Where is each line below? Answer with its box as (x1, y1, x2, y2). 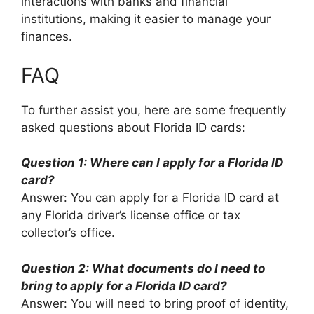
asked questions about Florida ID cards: (21, 120, 245, 135)
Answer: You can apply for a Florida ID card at (21, 191, 279, 205)
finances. (21, 29, 72, 44)
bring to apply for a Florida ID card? (21, 278, 227, 293)
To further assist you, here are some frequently (21, 102, 286, 117)
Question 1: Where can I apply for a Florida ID (21, 156, 283, 170)
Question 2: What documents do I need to (21, 261, 265, 275)
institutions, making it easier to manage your (21, 12, 271, 27)
